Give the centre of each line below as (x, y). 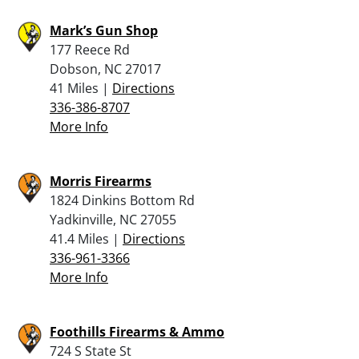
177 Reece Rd (90, 49)
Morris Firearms (101, 181)
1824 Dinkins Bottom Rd (122, 200)
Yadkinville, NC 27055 (113, 219)
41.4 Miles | (86, 238)
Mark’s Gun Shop (104, 30)
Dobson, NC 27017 (105, 69)
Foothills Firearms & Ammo (137, 331)
